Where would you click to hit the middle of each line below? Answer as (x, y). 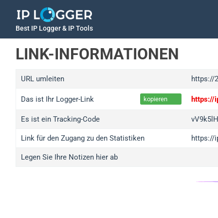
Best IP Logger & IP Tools (54, 28)
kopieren (155, 99)
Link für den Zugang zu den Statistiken (83, 138)
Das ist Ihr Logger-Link (57, 99)
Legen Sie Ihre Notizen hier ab (69, 157)
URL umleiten (43, 79)
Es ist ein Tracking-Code (60, 119)
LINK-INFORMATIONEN (97, 54)
